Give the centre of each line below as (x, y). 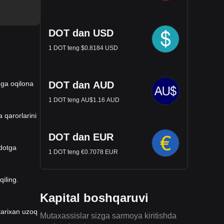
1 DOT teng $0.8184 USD (83, 48)
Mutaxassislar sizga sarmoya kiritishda (108, 216)
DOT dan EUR (81, 137)
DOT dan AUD (81, 85)
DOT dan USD (81, 33)
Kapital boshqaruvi (94, 198)
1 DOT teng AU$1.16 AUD (84, 100)
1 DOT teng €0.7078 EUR (83, 152)
